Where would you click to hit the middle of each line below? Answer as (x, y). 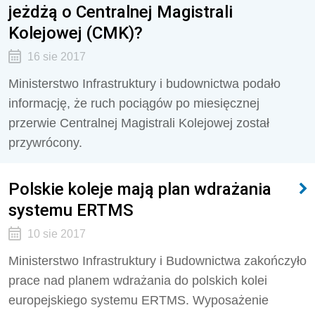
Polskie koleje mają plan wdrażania (140, 189)
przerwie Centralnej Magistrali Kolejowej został (139, 123)
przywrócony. (45, 143)
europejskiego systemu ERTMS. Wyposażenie (139, 300)
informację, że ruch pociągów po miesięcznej (134, 103)
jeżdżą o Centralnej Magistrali (121, 12)
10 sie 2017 (56, 234)
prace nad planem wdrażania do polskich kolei (138, 281)
